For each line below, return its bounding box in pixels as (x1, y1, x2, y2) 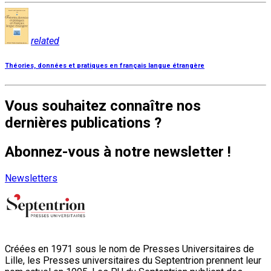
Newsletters (5, 172, 57, 184)
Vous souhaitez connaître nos (5, 97, 201, 115)
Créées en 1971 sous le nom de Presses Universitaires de (5, 243, 254, 255)
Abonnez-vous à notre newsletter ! (5, 143, 231, 161)
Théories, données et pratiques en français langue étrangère (5, 61, 204, 70)
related (31, 34, 59, 47)
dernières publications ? (5, 114, 162, 132)
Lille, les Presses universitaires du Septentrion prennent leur (5, 255, 261, 267)
